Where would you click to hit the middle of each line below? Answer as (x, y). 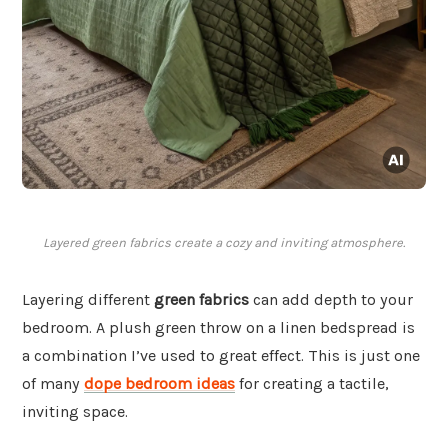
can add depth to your (331, 300)
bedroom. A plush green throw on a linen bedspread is (218, 328)
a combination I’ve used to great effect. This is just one (221, 356)
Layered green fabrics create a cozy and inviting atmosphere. (224, 243)
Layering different (88, 300)
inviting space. (75, 412)
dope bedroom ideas (159, 384)
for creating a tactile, (312, 384)
